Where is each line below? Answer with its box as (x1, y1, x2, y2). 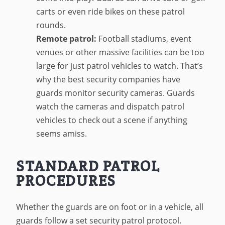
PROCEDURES (16, 171, 117, 190)
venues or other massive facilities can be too (36, 46, 205, 58)
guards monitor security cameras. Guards (36, 87, 195, 98)
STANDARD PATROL (16, 157, 160, 176)
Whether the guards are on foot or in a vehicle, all (16, 201, 204, 212)
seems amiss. (36, 128, 87, 139)
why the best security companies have (36, 73, 181, 85)
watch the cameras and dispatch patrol (36, 100, 185, 112)
